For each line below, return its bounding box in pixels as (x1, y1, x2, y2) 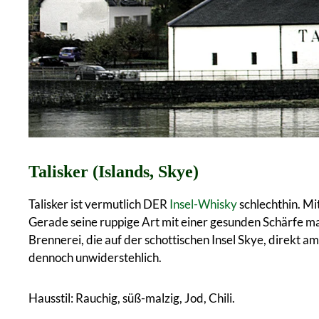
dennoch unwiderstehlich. (28, 249, 164, 265)
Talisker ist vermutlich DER (28, 196, 169, 211)
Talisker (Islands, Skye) (28, 162, 199, 181)
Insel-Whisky (169, 196, 237, 211)
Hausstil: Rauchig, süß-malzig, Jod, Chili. (28, 290, 237, 305)
